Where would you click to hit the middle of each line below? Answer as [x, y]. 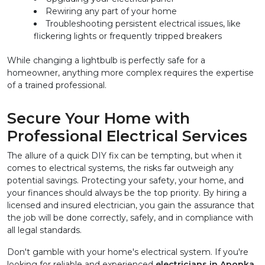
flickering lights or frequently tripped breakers [128, 36]
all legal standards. [44, 230]
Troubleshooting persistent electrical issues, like [143, 24]
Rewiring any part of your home [111, 12]
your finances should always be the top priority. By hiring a [127, 193]
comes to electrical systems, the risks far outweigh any [120, 168]
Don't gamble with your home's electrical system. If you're [128, 252]
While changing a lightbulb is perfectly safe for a [106, 61]
